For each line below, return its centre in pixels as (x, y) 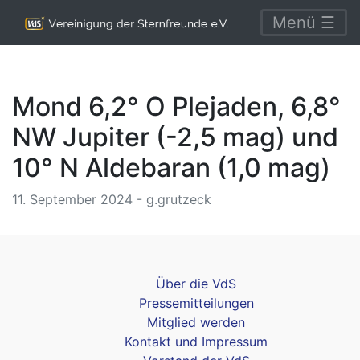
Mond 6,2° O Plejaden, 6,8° (176, 106)
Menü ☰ (304, 22)
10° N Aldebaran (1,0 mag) (171, 168)
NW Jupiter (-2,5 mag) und (175, 137)
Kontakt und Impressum (196, 342)
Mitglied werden (196, 322)
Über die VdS (196, 284)
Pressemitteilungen (196, 303)
